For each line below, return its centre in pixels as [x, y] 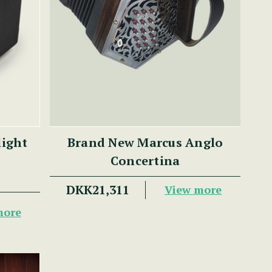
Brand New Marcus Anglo [145, 142]
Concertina [145, 160]
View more [193, 190]
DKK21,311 [97, 189]
